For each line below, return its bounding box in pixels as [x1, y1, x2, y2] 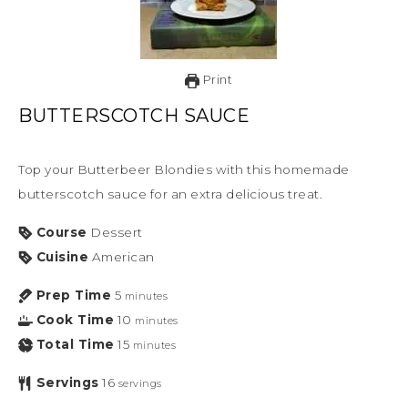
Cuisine [36, 249, 88, 264]
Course [36, 224, 87, 240]
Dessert [90, 224, 143, 240]
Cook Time [36, 311, 114, 327]
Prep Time [36, 287, 111, 302]
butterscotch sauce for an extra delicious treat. [18, 186, 322, 201]
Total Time [36, 336, 115, 352]
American [91, 249, 155, 264]
